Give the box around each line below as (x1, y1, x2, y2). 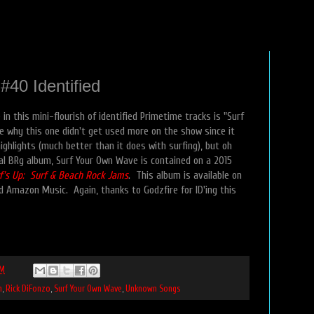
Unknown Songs (125, 284, 180, 294)
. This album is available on (128, 168, 242, 182)
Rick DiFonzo (6, 284, 50, 294)
